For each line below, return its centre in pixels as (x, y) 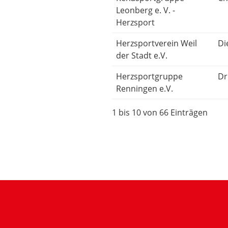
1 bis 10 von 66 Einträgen (160, 113)
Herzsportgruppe (149, 77)
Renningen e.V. (145, 89)
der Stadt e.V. (142, 56)
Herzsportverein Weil (156, 44)
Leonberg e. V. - (146, 10)
